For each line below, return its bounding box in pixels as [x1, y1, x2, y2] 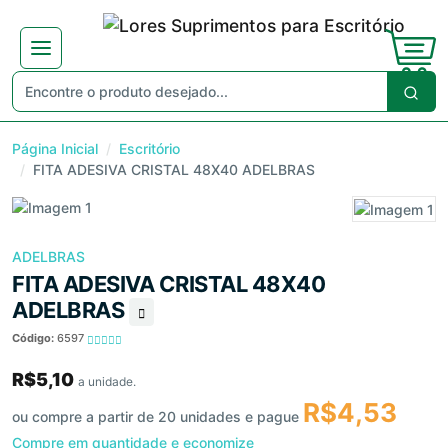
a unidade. [78, 374, 136, 390]
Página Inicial [12, 139, 98, 157]
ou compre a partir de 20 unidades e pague [12, 408, 303, 426]
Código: [12, 331, 57, 346]
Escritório [119, 139, 180, 157]
